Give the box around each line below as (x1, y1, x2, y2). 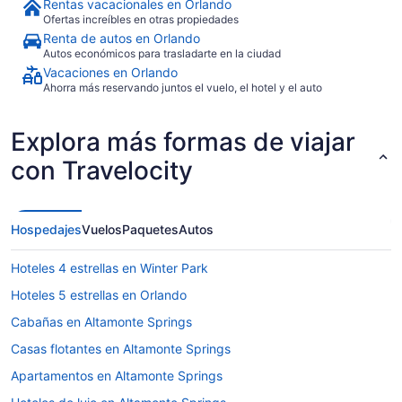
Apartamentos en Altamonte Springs (11, 367, 223, 383)
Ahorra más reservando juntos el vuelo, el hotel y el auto (43, 80, 322, 94)
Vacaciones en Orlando (43, 64, 178, 80)
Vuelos (82, 221, 122, 237)
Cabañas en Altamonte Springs (11, 313, 192, 329)
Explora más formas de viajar (11, 126, 355, 157)
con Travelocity (11, 154, 193, 186)
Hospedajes (11, 221, 82, 237)
